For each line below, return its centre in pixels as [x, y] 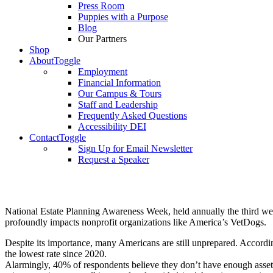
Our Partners [102, 39]
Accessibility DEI [112, 126]
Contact [44, 137]
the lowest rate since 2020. [56, 253]
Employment [103, 72]
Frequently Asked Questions [133, 115]
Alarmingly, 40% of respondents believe [82, 264]
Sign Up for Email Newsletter [135, 148]
